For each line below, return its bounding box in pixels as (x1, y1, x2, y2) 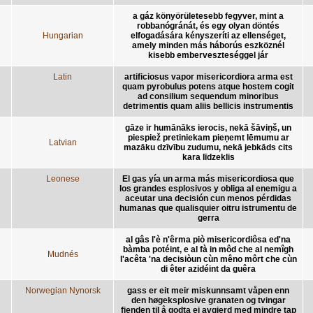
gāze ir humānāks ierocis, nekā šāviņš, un (125, 122, 291, 133)
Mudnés (47, 249, 78, 259)
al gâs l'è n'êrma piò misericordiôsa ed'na (126, 234, 291, 245)
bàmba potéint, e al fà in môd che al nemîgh (123, 244, 293, 254)
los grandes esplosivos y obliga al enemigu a (119, 183, 297, 194)
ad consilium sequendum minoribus (138, 91, 279, 101)
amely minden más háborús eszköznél (132, 40, 284, 50)
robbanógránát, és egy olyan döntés (137, 20, 279, 31)
